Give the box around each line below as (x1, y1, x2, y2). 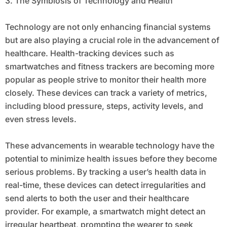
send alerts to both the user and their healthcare (5, 193, 189, 204)
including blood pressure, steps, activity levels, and (5, 101, 203, 111)
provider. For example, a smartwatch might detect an (5, 206, 206, 217)
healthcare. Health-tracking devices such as (5, 48, 174, 59)
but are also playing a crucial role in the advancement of (5, 35, 219, 46)
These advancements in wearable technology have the (5, 140, 214, 151)
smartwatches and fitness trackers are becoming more (5, 61, 214, 72)
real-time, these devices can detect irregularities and (5, 180, 206, 191)
